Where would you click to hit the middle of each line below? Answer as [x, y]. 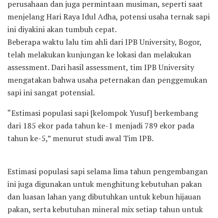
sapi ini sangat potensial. [51, 92]
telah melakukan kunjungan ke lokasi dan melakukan [99, 54]
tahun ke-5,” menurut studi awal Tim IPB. [81, 138]
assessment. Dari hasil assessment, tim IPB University [101, 67]
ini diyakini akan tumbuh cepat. [62, 29]
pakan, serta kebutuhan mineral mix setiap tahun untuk [105, 209]
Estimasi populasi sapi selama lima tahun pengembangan [108, 171]
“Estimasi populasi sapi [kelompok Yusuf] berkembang [103, 113]
